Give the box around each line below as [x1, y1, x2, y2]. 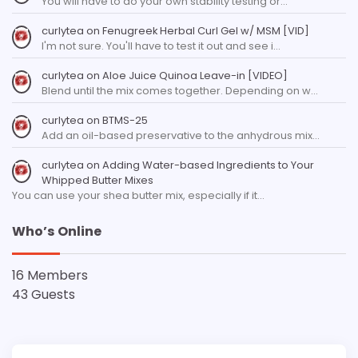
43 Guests [12, 284, 75, 304]
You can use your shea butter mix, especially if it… [12, 187, 265, 203]
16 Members [12, 265, 88, 284]
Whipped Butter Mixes [41, 172, 153, 188]
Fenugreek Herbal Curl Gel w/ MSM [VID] [101, 22, 309, 38]
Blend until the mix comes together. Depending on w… [41, 82, 318, 98]
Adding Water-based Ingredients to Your [101, 157, 314, 173]
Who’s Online [12, 221, 101, 241]
